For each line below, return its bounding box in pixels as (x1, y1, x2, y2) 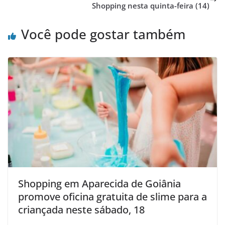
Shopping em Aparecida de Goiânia (18, 177, 181, 191)
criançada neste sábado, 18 (18, 203, 145, 217)
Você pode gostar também (21, 25, 185, 44)
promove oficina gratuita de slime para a (18, 190, 207, 204)
